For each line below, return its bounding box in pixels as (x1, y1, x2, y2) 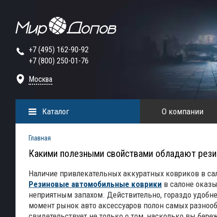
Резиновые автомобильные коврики (29, 179, 162, 189)
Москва (29, 75, 52, 84)
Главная (29, 134, 51, 142)
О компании (161, 107, 203, 116)
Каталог (42, 107, 69, 116)
